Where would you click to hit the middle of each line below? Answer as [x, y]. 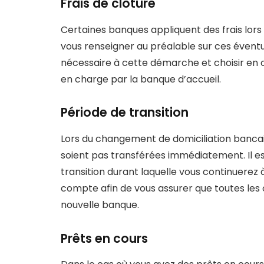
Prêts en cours [104, 238]
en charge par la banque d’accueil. [141, 79]
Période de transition [125, 113]
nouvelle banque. [100, 204]
